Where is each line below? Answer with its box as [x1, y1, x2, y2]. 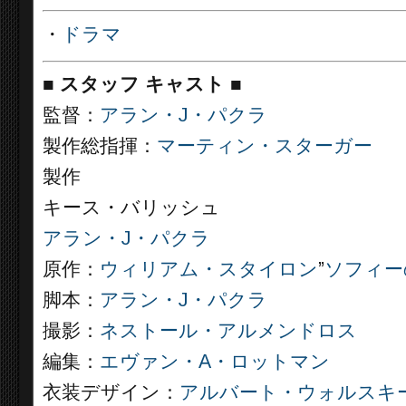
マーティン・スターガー [157, 135, 372, 157]
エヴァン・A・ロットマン [100, 351, 330, 372]
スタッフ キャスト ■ [60, 73, 242, 95]
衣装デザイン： [43, 382, 179, 403]
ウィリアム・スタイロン [100, 258, 318, 280]
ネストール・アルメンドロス [100, 320, 357, 342]
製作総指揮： [43, 135, 157, 157]
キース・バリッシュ [43, 197, 220, 218]
